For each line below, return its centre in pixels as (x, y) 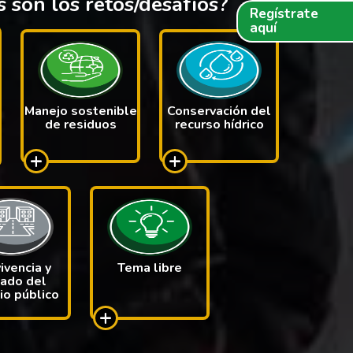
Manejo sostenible (80, 111)
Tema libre (150, 268)
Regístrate (284, 14)
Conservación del (219, 111)
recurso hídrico (219, 124)
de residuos (80, 124)
